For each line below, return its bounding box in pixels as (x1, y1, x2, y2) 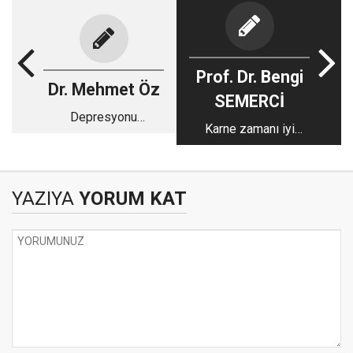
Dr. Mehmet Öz (47, 79, 160, 99)
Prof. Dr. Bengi (195, 67, 303, 87)
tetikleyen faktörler (51, 128, 156, 143)
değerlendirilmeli (203, 140, 296, 156)
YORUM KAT (74, 188, 187, 210)
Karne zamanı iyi (204, 121, 295, 137)
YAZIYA (12, 188, 74, 210)
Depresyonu (70, 109, 137, 124)
